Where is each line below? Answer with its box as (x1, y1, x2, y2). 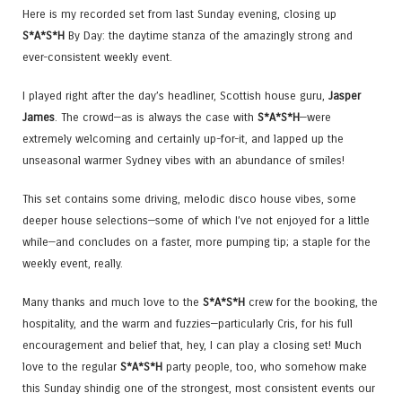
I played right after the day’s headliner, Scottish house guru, (22, 89, 328, 103)
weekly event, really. (22, 257, 123, 271)
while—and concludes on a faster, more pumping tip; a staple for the (22, 235, 371, 249)
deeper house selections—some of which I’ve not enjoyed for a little (22, 214, 370, 228)
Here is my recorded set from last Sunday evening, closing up (22, 6, 336, 21)
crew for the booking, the (245, 295, 378, 310)
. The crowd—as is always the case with (55, 110, 258, 125)
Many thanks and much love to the (22, 295, 203, 310)
